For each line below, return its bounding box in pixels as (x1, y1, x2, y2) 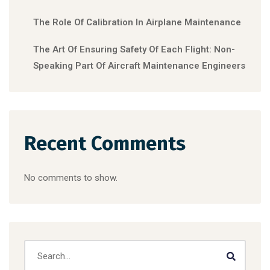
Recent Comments (24, 131, 186, 155)
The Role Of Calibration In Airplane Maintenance (33, 16, 241, 28)
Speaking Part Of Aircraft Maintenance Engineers (33, 60, 245, 71)
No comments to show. (24, 172, 118, 183)
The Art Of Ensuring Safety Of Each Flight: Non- (33, 43, 235, 55)
